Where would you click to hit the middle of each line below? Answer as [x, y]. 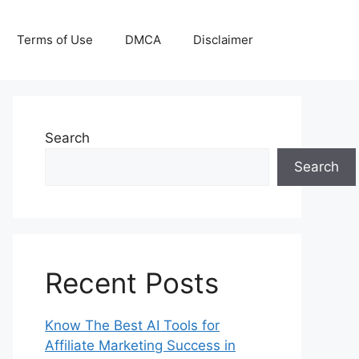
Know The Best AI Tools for [132, 325]
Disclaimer [223, 40]
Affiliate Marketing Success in [140, 345]
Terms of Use [55, 40]
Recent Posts [132, 283]
